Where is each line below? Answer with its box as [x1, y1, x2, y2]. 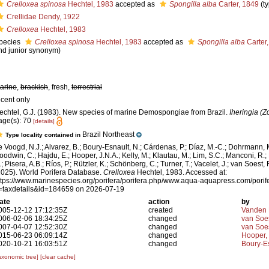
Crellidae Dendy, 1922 [7, 13, 80, 21]
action [148, 198, 170, 207]
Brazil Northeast [82, 130, 134, 139]
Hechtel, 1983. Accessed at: [135, 168, 227, 177]
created [148, 206, 174, 215]
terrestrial [71, 83, 102, 91]
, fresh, [48, 83, 71, 91]
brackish [20, 83, 48, 91]
